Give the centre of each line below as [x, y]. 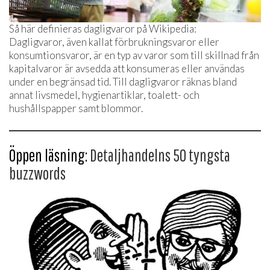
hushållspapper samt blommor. [76, 108]
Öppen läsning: [49, 155]
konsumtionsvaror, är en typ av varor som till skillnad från [134, 55]
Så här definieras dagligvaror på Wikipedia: [103, 28]
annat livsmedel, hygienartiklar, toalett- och [104, 95]
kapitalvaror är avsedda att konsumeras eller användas [127, 68]
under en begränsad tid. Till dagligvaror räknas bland [123, 81]
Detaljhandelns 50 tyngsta [160, 155]
